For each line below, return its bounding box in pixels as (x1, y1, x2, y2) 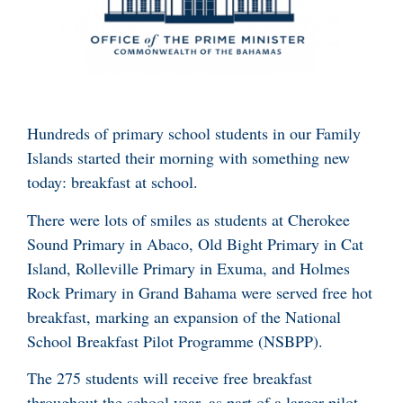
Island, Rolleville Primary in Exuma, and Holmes (27, 256, 350, 279)
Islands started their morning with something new (27, 147, 350, 169)
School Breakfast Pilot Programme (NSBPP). (27, 329, 328, 352)
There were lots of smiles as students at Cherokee (27, 208, 350, 230)
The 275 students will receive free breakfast (27, 367, 312, 390)
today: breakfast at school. (27, 171, 198, 193)
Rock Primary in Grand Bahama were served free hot (27, 281, 372, 303)
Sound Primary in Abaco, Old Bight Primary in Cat (27, 232, 363, 255)
